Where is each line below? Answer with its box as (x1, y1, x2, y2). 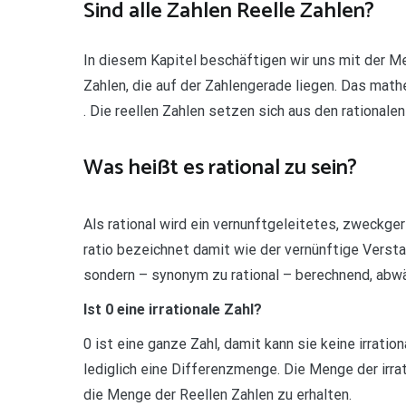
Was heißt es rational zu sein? (83, 150, 357, 187)
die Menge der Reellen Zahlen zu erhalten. (83, 386, 352, 404)
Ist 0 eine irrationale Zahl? (83, 301, 262, 319)
